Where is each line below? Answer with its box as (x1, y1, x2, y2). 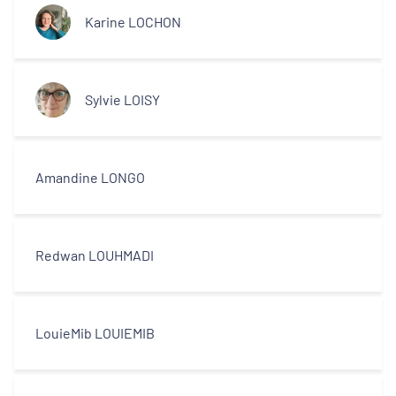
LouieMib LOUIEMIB (35, 324, 155, 341)
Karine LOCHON (85, 13, 181, 30)
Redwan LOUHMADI (35, 247, 154, 263)
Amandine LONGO (35, 169, 145, 186)
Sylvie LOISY (85, 91, 160, 108)
